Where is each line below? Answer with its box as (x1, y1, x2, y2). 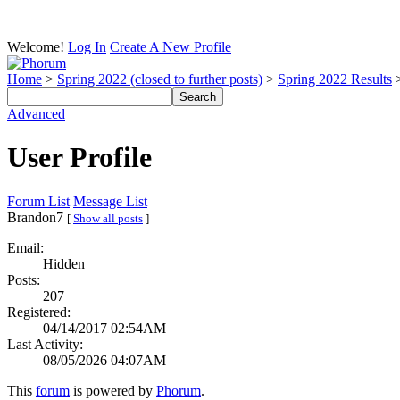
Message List (73, 193, 147, 209)
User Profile (7, 141, 152, 174)
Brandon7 (7, 209, 67, 225)
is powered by (70, 382, 156, 398)
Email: (7, 239, 44, 255)
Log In (68, 39, 106, 54)
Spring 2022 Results (278, 71, 392, 87)
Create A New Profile (110, 39, 231, 54)
